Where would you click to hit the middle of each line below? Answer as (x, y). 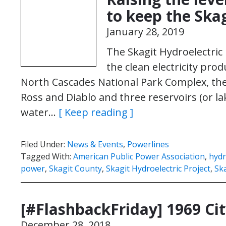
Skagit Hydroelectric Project (158, 168)
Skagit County (75, 168)
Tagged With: (47, 156)
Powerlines (148, 144)
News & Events (95, 144)
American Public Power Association (139, 156)
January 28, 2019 (145, 32)
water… (40, 112)
